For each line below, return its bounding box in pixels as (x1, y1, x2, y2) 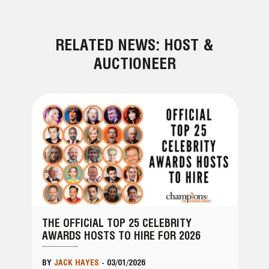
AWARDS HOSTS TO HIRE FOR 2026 (42, 229, 201, 243)
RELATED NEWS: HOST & (55, 35, 214, 54)
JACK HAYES (54, 257, 99, 267)
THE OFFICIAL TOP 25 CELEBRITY (42, 217, 192, 230)
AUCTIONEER (93, 53, 176, 73)
